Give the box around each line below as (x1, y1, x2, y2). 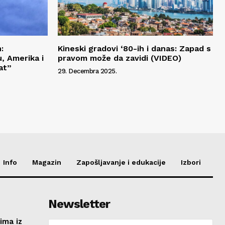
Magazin (32, 158, 61, 166)
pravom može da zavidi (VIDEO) (58, 53, 181, 63)
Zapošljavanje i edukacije (76, 158, 166, 166)
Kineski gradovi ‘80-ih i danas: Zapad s (58, 43, 211, 53)
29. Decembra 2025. (58, 67, 117, 75)
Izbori (181, 158, 201, 166)
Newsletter (48, 196, 110, 211)
